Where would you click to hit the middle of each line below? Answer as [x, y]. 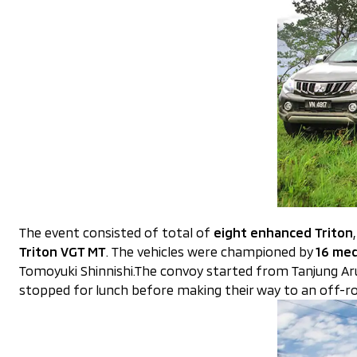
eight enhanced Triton [283, 232]
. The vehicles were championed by [210, 251]
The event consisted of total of [116, 232]
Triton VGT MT [63, 251]
